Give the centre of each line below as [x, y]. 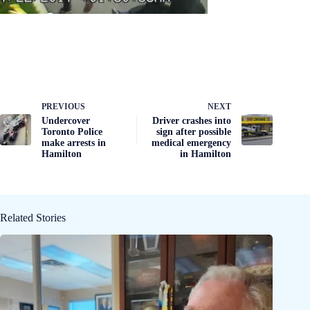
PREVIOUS [63, 107]
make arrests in [74, 143]
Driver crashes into [192, 121]
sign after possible [194, 132]
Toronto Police [72, 132]
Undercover [66, 121]
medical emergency [192, 143]
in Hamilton [206, 154]
